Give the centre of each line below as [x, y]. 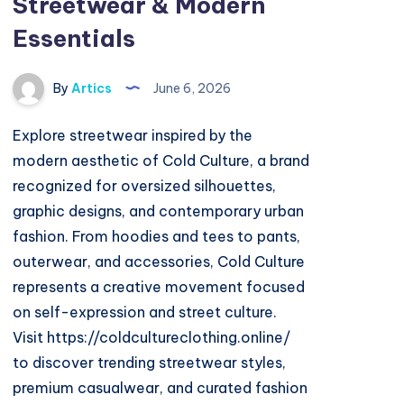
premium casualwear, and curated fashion [161, 388]
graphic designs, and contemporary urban [159, 211]
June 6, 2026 [191, 88]
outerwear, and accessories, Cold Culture [159, 262]
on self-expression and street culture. [145, 312]
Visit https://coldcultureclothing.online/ [152, 338]
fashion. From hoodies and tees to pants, [157, 237]
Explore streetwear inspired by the [133, 136]
